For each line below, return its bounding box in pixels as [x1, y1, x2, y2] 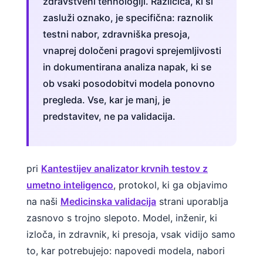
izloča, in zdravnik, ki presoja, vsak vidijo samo [26, 228, 235, 241]
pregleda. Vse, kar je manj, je [43, 93, 170, 106]
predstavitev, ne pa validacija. [43, 110, 176, 122]
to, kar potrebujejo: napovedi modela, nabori [26, 245, 225, 257]
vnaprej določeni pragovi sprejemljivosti [43, 44, 221, 56]
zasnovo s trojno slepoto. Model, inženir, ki [26, 212, 217, 224]
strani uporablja [156, 195, 228, 208]
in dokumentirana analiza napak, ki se [43, 60, 211, 73]
